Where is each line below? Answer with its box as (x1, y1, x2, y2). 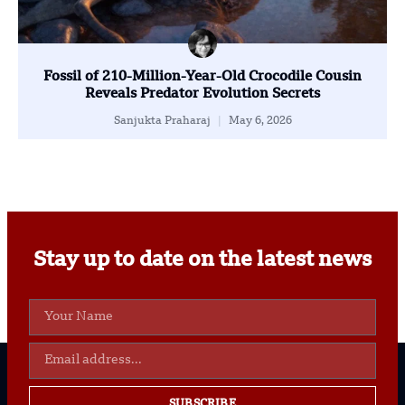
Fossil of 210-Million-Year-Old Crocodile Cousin (43, 70, 362, 84)
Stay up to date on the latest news (33, 250, 372, 271)
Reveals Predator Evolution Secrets (85, 87, 320, 101)
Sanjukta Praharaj (113, 115, 213, 127)
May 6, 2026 (225, 115, 292, 127)
